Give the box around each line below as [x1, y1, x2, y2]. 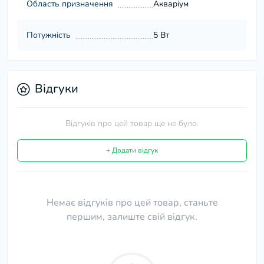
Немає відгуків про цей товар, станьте [46, 196, 218, 210]
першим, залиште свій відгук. [67, 210, 197, 224]
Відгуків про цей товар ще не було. [65, 118, 199, 130]
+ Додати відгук [106, 146, 158, 156]
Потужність [27, 29, 71, 41]
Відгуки [35, 81, 78, 97]
